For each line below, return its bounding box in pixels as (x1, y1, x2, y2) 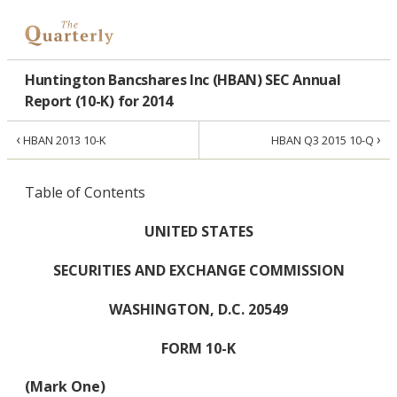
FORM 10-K (161, 338, 236, 358)
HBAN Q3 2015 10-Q (271, 132, 377, 149)
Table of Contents (25, 183, 145, 203)
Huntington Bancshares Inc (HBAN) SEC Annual (25, 70, 341, 90)
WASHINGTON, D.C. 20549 (109, 299, 288, 319)
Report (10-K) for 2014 (25, 91, 173, 112)
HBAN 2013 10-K (20, 132, 105, 149)
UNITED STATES (144, 222, 253, 242)
